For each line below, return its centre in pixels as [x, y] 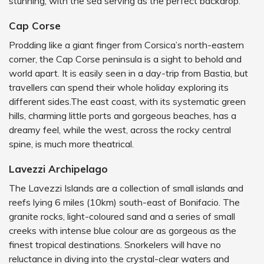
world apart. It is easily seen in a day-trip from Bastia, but [128, 73]
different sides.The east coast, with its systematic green [127, 101]
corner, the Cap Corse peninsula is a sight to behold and [125, 59]
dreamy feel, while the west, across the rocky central [120, 130]
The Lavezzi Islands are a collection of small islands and [126, 188]
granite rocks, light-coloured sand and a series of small [122, 216]
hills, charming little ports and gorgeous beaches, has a [123, 115]
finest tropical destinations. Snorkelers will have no [115, 245]
